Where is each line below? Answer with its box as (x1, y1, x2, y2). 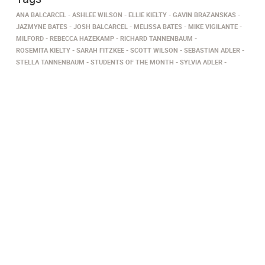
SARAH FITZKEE (76, 46, 124, 55)
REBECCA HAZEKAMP (50, 34, 114, 43)
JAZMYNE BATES (16, 22, 67, 31)
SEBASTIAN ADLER (184, 46, 240, 55)
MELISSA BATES (134, 22, 182, 31)
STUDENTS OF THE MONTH (91, 57, 174, 67)
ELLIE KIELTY (128, 10, 167, 20)
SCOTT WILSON (130, 46, 178, 55)
